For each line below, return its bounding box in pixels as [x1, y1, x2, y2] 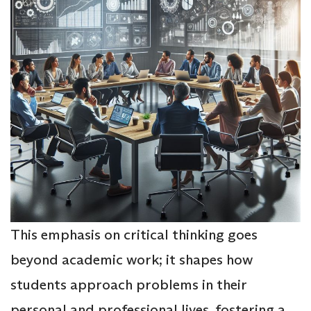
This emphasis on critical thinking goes [10, 225, 258, 244]
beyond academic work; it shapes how [10, 250, 253, 269]
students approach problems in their [10, 275, 246, 294]
